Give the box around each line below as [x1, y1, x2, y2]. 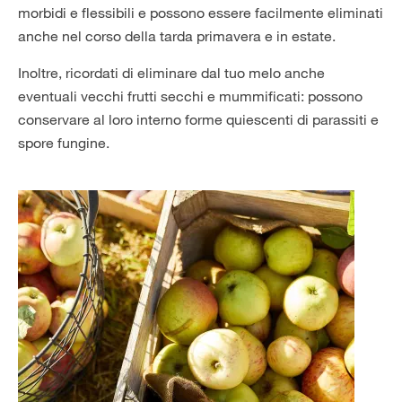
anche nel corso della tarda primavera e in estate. [18, 27, 336, 46]
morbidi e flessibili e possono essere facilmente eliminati [18, 4, 383, 22]
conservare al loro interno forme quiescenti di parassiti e [18, 110, 379, 129]
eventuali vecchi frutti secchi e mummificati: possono [18, 87, 363, 106]
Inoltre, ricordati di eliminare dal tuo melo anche [18, 64, 325, 83]
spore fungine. [18, 134, 109, 153]
